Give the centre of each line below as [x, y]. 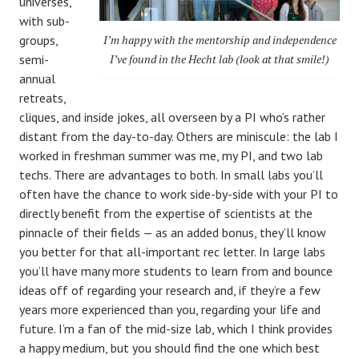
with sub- [44, 20]
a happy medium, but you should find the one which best [169, 347]
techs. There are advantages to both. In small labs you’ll [171, 174]
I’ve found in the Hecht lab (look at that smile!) [220, 58]
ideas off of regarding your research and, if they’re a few [170, 290]
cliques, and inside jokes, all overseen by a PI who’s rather [172, 117]
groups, [38, 40]
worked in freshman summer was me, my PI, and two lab [171, 155]
